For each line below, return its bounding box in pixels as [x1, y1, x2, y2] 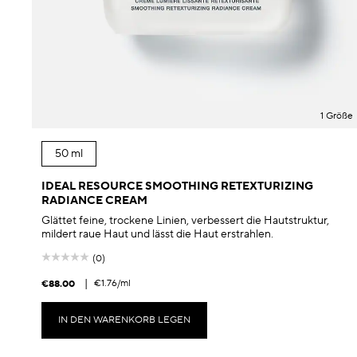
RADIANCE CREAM [41, 194, 147, 209]
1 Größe [320, 110, 353, 123]
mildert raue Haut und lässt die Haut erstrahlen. [41, 227, 273, 242]
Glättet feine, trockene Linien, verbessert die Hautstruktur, [41, 214, 329, 229]
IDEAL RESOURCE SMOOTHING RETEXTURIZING [41, 179, 313, 194]
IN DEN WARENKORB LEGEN [58, 314, 190, 327]
